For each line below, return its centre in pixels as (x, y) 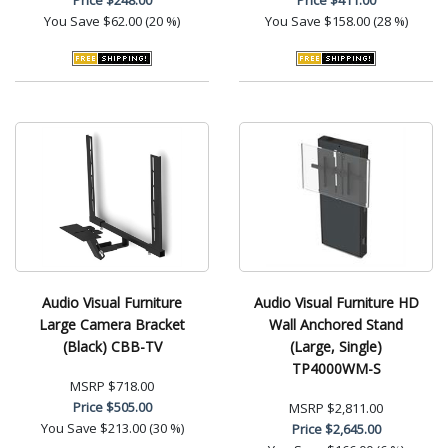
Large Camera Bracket (112, 324)
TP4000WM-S (336, 368)
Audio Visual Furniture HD (336, 302)
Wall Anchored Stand (336, 324)
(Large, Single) (336, 346)
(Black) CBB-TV (112, 346)
